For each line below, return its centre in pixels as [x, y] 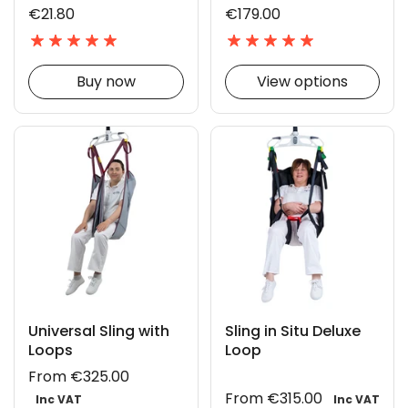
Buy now [106, 81]
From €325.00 [79, 377]
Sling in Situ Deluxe [292, 331]
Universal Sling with [99, 331]
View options [302, 81]
